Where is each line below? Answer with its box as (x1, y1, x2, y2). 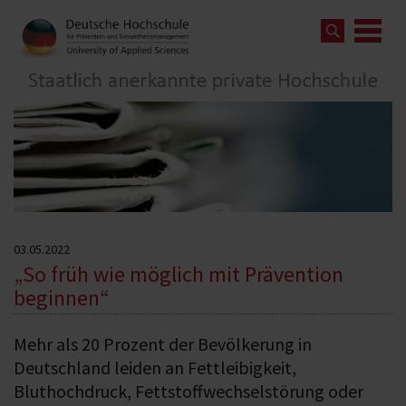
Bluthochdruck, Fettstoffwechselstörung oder (14, 379, 363, 402)
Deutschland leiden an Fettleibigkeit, (14, 355, 296, 379)
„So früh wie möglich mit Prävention (14, 259, 343, 288)
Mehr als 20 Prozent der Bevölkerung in (14, 332, 312, 355)
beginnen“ (14, 283, 110, 312)
